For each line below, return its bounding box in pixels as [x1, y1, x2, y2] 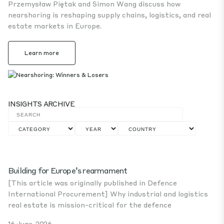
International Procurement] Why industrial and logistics [8, 189, 208, 198]
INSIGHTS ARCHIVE [8, 99, 74, 108]
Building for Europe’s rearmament [8, 165, 130, 175]
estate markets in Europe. [8, 21, 101, 30]
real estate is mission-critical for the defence [8, 200, 171, 209]
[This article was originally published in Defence [8, 178, 177, 187]
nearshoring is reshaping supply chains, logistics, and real [8, 10, 211, 19]
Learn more [24, 49, 59, 56]
